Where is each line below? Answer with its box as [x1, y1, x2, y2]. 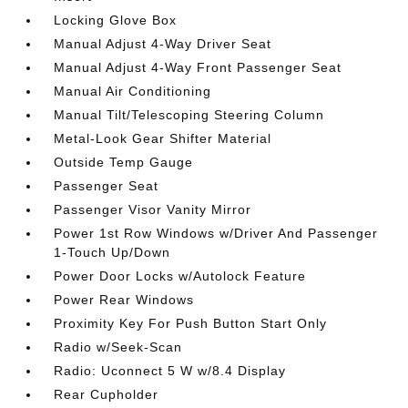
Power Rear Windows [54, 292, 195, 307]
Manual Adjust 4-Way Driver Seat [54, 36, 272, 51]
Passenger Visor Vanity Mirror [54, 202, 252, 217]
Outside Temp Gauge [54, 155, 194, 169]
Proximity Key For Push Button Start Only [54, 316, 328, 331]
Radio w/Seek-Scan [54, 340, 183, 354]
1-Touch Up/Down [54, 245, 171, 260]
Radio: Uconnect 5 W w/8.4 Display [54, 363, 287, 378]
